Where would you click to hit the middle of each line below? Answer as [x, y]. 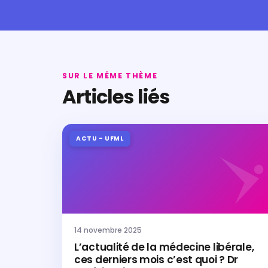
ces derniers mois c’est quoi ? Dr [156, 260]
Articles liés [116, 97]
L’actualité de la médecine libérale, [164, 247]
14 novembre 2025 [108, 230]
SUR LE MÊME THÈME [110, 76]
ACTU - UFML [100, 138]
